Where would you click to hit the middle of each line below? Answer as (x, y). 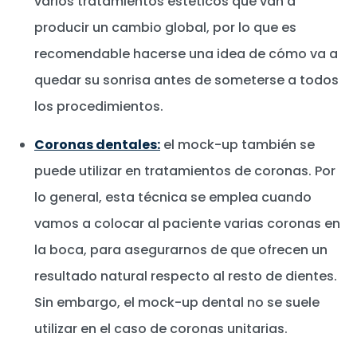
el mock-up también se (237, 144)
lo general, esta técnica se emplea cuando (173, 197)
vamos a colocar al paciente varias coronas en (187, 223)
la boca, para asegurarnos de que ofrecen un (181, 249)
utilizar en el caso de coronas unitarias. (161, 328)
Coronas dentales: (97, 144)
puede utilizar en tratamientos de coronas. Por (185, 171)
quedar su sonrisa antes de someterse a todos (186, 80)
